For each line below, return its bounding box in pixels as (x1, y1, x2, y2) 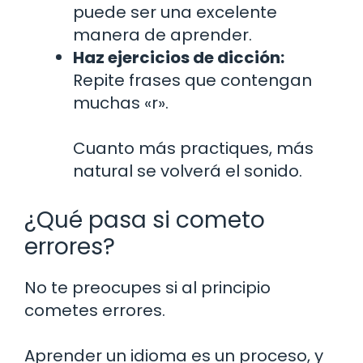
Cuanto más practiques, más (73, 136, 314, 160)
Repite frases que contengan (73, 68, 312, 92)
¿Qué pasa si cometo (24, 203, 265, 236)
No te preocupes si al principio (24, 275, 271, 299)
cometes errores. (24, 298, 165, 322)
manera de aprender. (73, 23, 252, 46)
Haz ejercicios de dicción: (73, 45, 284, 69)
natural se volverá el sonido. (73, 159, 302, 182)
